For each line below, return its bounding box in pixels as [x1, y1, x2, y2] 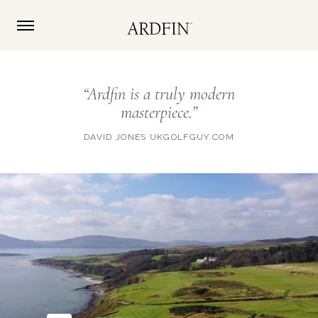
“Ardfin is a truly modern [83, 84, 235, 104]
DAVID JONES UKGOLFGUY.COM [84, 132, 234, 142]
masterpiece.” [121, 102, 197, 123]
